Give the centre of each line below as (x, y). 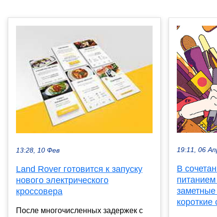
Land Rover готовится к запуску (79, 169)
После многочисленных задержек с (79, 210)
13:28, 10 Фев (38, 150)
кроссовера (39, 191)
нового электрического (62, 180)
